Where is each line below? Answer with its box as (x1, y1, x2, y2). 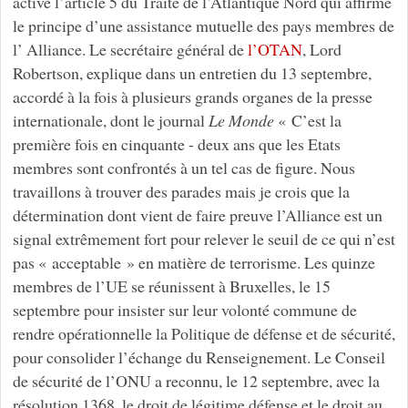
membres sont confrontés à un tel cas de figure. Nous (12, 156, 355, 178)
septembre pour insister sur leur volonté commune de (12, 298, 357, 321)
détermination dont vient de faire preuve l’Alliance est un (12, 203, 382, 226)
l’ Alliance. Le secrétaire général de (12, 37, 248, 60)
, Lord (301, 37, 342, 60)
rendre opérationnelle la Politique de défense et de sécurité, (12, 321, 395, 344)
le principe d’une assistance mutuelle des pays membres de (12, 14, 394, 36)
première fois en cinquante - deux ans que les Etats (12, 132, 341, 155)
